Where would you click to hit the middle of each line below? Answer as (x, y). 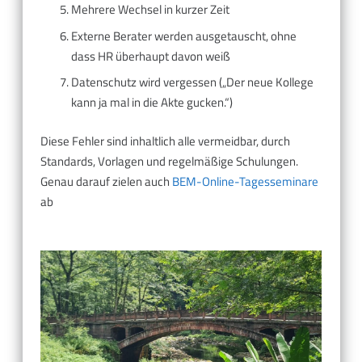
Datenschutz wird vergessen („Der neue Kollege (192, 82)
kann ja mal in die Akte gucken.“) (152, 103)
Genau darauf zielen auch (106, 181)
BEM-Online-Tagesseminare (245, 181)
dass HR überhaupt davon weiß (150, 56)
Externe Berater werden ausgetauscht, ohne (183, 36)
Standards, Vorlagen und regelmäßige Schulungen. (169, 161)
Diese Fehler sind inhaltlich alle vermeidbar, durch (165, 141)
